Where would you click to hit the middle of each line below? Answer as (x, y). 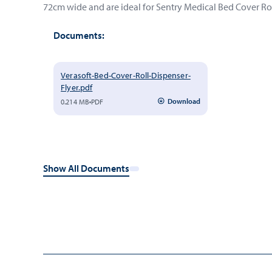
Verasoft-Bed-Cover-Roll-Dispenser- (126, 75)
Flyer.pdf (77, 87)
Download (184, 101)
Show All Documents (86, 168)
